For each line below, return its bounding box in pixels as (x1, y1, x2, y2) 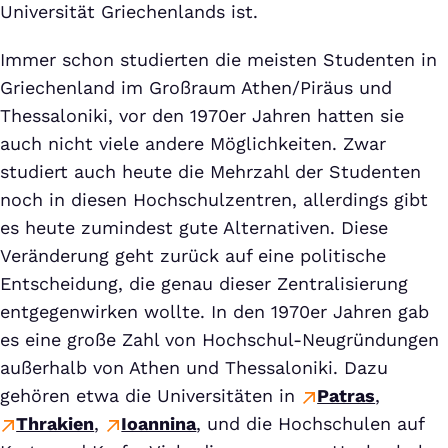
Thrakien (16, 413, 95, 434)
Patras (317, 385, 376, 406)
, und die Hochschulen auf (196, 413, 425, 434)
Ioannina (121, 413, 197, 434)
